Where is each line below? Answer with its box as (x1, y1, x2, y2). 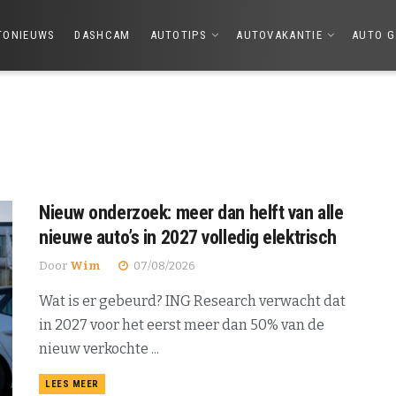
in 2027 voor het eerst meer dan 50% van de (39, 316, 324, 333)
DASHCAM (74, 28, 131, 42)
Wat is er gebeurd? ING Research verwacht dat (39, 293, 346, 309)
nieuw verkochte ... (39, 340, 159, 357)
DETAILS (97, 377, 138, 389)
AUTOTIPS (149, 28, 207, 42)
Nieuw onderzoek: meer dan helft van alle (39, 202, 344, 224)
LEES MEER (45, 378, 99, 390)
